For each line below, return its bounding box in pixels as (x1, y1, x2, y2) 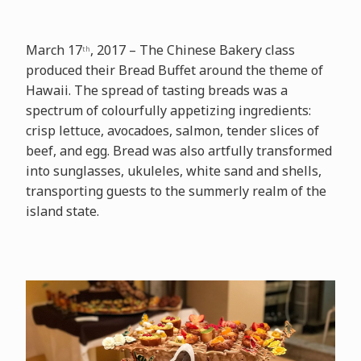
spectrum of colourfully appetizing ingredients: (25, 102, 311, 120)
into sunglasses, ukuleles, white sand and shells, (25, 162, 322, 180)
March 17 (25, 41, 82, 60)
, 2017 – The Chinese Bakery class (89, 41, 295, 60)
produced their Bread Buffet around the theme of (25, 61, 323, 80)
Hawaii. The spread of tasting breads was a (25, 81, 288, 100)
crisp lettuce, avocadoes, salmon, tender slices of (25, 122, 319, 140)
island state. (25, 202, 99, 221)
